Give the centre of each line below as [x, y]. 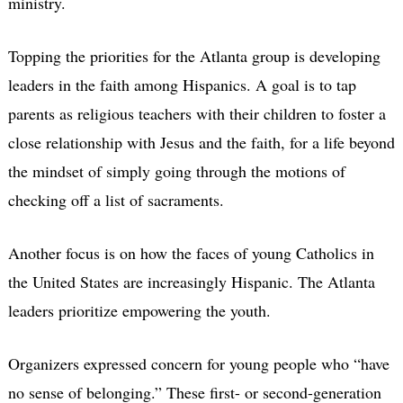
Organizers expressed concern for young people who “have [198, 364]
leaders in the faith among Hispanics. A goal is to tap [182, 85]
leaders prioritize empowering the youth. [139, 311]
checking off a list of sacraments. [116, 200]
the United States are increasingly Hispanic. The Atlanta [191, 282]
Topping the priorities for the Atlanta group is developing [194, 56]
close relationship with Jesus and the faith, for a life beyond [201, 143]
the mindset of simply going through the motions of [176, 171]
